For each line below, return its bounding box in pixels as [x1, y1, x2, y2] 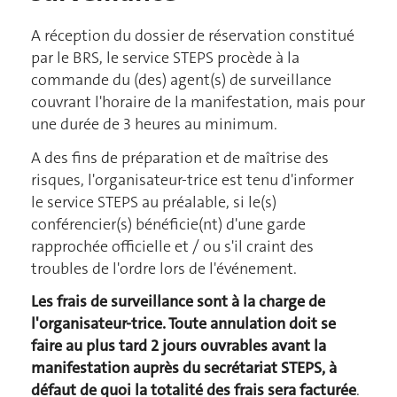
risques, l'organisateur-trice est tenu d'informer [31, 168, 354, 191]
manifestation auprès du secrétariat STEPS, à [31, 357, 337, 379]
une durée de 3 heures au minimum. [31, 113, 277, 136]
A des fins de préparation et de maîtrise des [31, 146, 329, 168]
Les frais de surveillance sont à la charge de [31, 291, 325, 313]
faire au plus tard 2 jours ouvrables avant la [31, 335, 326, 357]
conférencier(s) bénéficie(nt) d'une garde [31, 213, 306, 235]
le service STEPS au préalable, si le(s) [31, 191, 276, 213]
